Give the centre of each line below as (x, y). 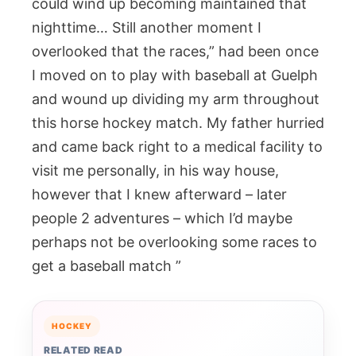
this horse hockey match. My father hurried (178, 123)
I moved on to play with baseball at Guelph (175, 75)
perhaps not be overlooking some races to (174, 242)
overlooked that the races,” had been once (175, 51)
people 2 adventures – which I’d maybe (162, 218)
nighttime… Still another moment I (147, 27)
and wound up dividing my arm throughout (176, 99)
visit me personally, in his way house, (155, 170)
